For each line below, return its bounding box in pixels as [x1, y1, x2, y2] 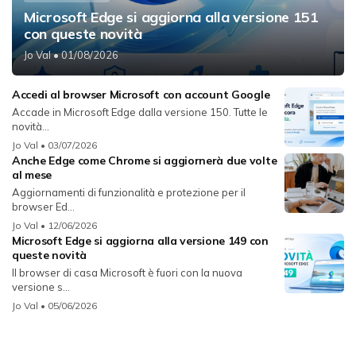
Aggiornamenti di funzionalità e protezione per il [12, 185, 246, 199]
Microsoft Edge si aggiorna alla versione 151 [24, 7, 319, 26]
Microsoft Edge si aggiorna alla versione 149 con [12, 233, 269, 248]
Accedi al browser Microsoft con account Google [12, 87, 270, 102]
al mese [12, 167, 52, 182]
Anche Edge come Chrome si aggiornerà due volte [12, 153, 277, 168]
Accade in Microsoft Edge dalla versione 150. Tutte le [12, 105, 268, 118]
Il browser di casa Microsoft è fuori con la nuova [12, 265, 242, 279]
